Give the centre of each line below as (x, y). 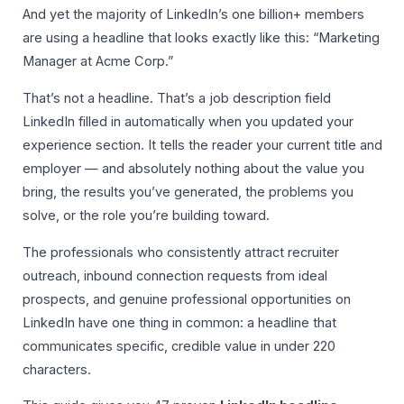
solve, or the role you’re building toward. (146, 216)
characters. (57, 369)
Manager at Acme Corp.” (98, 62)
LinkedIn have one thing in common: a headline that (179, 322)
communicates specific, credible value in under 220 (179, 346)
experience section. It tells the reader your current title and (202, 146)
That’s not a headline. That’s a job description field (177, 99)
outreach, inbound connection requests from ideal (175, 275)
